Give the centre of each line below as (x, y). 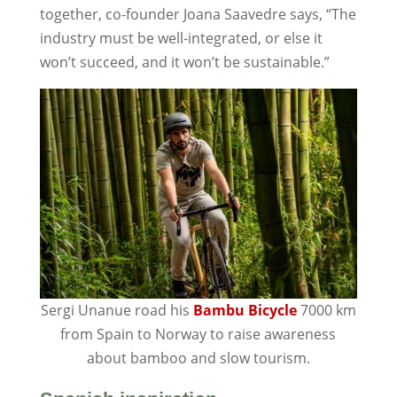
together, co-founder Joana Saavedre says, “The (198, 15)
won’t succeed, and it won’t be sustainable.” (184, 62)
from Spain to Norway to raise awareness (198, 335)
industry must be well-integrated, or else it (181, 39)
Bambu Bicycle (245, 311)
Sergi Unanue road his (115, 311)
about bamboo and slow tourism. (198, 358)
